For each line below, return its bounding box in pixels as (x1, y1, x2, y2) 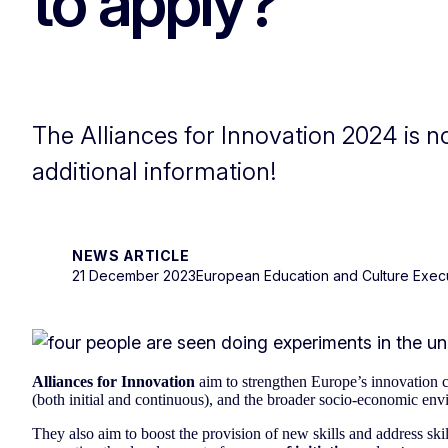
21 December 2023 (72, 266, 196, 284)
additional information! (32, 156, 282, 186)
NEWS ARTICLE (72, 246, 189, 264)
